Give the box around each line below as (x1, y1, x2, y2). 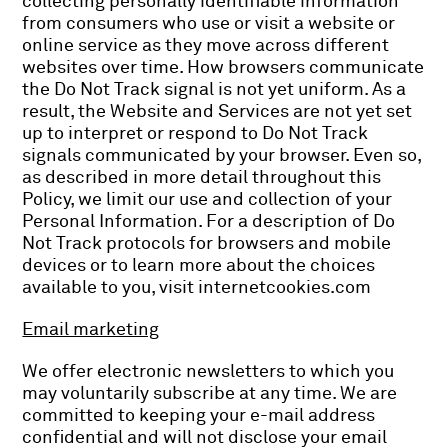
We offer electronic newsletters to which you (22, 362, 395, 381)
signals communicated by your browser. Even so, (22, 146, 422, 165)
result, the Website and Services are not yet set (22, 102, 413, 121)
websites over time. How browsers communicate (22, 58, 425, 77)
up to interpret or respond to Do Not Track (22, 124, 369, 143)
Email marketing (22, 320, 160, 339)
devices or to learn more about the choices (22, 256, 376, 275)
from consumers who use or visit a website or (22, 14, 396, 33)
